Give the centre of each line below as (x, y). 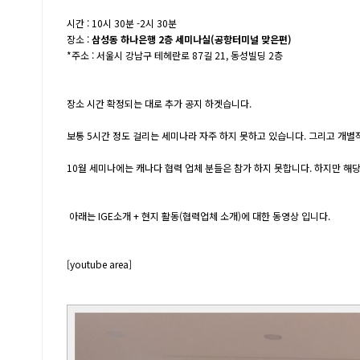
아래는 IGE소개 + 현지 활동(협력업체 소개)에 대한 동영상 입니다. (200, 216)
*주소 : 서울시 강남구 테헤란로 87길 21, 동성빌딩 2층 (175, 55)
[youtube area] (99, 264)
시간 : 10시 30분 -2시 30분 (122, 23)
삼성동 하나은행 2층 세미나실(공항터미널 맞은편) (192, 39)
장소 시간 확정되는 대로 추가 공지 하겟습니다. (160, 103)
